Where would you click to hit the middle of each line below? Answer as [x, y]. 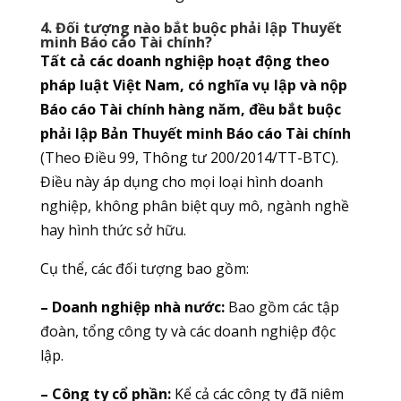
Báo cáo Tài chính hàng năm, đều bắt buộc [190, 110]
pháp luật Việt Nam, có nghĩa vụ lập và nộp [193, 85]
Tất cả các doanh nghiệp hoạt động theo [184, 61]
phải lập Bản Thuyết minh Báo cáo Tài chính [195, 134]
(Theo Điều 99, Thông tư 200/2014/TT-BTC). [189, 158]
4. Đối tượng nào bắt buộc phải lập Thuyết [191, 28]
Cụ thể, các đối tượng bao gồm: [144, 269]
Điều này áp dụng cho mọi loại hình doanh [181, 182]
